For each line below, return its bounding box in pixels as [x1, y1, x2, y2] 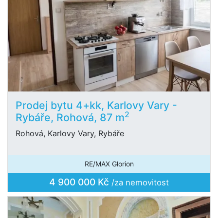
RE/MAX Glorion [84, 160, 134, 168]
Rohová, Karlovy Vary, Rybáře [16, 128, 124, 138]
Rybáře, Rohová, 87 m [16, 111, 125, 124]
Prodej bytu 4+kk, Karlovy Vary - [16, 99, 177, 111]
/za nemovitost [111, 178, 169, 187]
